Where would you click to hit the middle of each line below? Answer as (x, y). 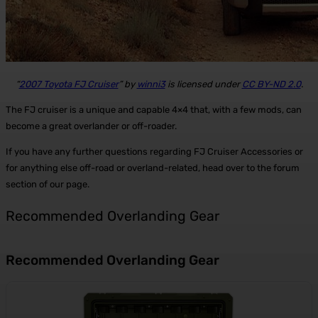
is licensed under (203, 84)
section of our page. (48, 184)
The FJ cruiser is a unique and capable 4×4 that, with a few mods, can (154, 109)
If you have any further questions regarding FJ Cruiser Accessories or (154, 151)
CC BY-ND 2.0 (271, 84)
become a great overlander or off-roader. (91, 126)
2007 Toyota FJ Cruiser (68, 84)
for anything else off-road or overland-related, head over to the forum (153, 168)
